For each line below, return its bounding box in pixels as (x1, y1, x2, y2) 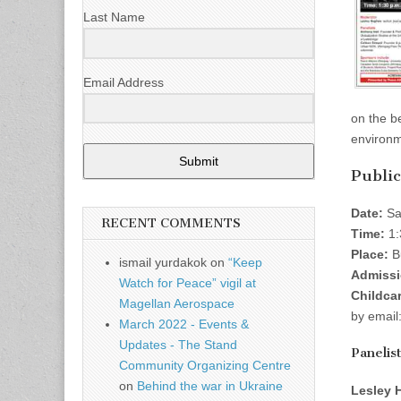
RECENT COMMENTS (101, 216, 241, 232)
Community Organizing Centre (119, 358, 291, 373)
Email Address (83, 74, 164, 90)
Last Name (83, 9, 145, 24)
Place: (351, 246, 388, 261)
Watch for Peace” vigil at (119, 276, 256, 291)
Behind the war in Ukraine (137, 379, 283, 394)
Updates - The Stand (119, 337, 237, 353)
